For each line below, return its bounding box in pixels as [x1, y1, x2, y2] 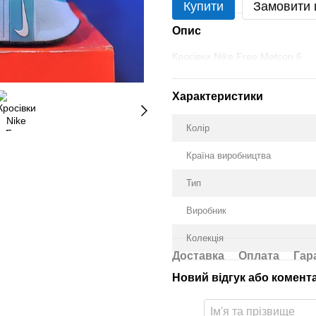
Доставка [172, 250, 224, 262]
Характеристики [172, 90, 263, 102]
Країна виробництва [186, 150, 271, 161]
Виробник [186, 205, 226, 216]
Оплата [238, 250, 279, 262]
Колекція [186, 233, 224, 243]
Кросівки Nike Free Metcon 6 [172, 51, 302, 62]
